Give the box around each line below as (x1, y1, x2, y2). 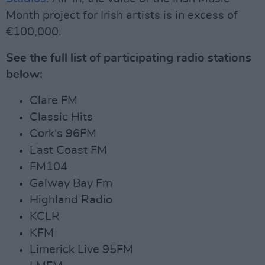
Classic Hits (30, 111, 93, 123)
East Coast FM (30, 144, 107, 156)
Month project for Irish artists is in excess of (6, 9, 238, 21)
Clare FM (30, 94, 77, 106)
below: (6, 68, 43, 80)
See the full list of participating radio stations (6, 51, 251, 64)
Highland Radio (30, 193, 112, 206)
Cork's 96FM (30, 127, 96, 140)
